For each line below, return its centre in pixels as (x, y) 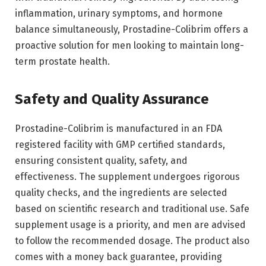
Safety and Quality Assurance (112, 99)
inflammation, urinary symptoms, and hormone (119, 13)
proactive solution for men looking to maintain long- (129, 45)
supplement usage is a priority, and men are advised (130, 225)
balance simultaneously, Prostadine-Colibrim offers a (132, 29)
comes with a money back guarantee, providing (118, 257)
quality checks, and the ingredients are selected (121, 193)
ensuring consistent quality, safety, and (101, 161)
